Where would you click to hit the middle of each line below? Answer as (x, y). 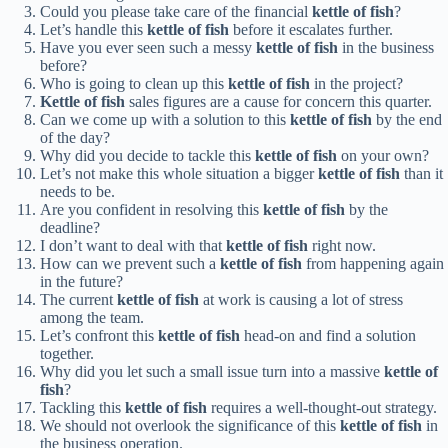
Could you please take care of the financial (176, 12)
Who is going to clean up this (134, 84)
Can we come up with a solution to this (165, 120)
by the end (407, 120)
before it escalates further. (311, 30)
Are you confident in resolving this (151, 210)
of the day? (75, 138)
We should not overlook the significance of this (190, 426)
